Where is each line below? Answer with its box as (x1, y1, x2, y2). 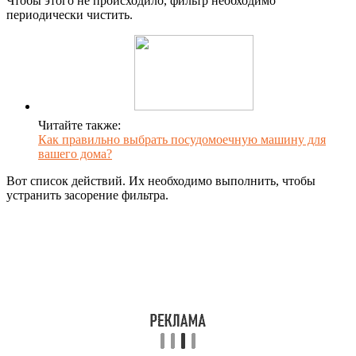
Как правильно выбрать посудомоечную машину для (38, 132, 326, 146)
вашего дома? (38, 146, 112, 161)
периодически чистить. (6, 7, 133, 21)
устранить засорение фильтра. (6, 188, 168, 202)
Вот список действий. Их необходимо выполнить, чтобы (6, 173, 315, 188)
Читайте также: (38, 118, 121, 132)
